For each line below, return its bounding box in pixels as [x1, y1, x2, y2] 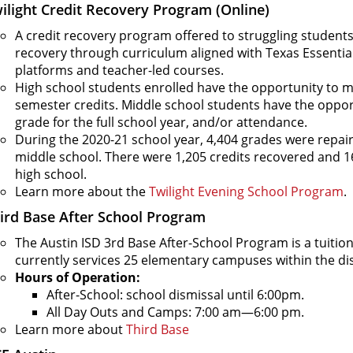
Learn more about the [15, 183, 149, 200]
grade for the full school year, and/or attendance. [15, 113, 307, 131]
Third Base [126, 321, 189, 338]
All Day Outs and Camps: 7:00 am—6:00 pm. [46, 303, 304, 321]
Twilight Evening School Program [149, 183, 344, 200]
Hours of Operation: [15, 269, 140, 286]
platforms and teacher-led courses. [15, 61, 224, 79]
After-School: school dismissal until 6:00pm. [46, 286, 304, 303]
